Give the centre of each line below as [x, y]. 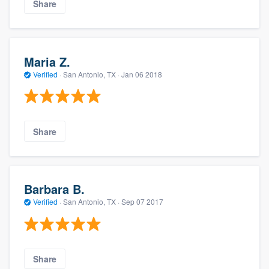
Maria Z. [47, 61]
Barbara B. [54, 189]
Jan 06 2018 [142, 74]
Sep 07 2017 [142, 202]
